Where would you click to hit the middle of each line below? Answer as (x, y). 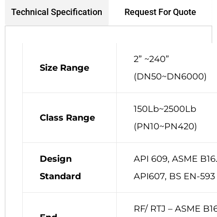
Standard (60, 176)
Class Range (67, 117)
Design (56, 159)
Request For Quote (160, 12)
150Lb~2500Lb (165, 109)
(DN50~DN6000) (170, 76)
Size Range (64, 68)
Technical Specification (57, 12)
